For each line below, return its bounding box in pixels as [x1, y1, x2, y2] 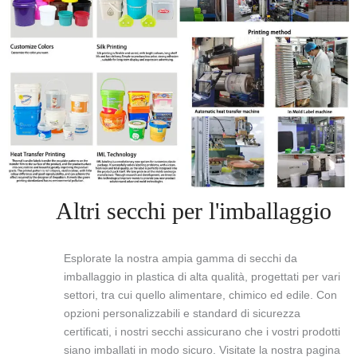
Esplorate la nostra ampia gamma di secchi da [64, 251, 297, 265]
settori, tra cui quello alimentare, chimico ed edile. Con [64, 288, 337, 301]
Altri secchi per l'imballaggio [56, 197, 331, 224]
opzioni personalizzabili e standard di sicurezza [64, 306, 300, 320]
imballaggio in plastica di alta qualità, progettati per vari [64, 269, 340, 283]
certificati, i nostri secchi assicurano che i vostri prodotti [64, 324, 340, 338]
